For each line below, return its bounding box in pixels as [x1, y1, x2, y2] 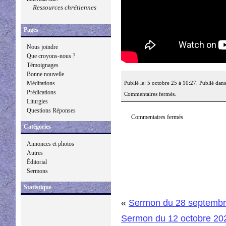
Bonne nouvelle [27, 71, 64, 78]
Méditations [27, 80, 55, 87]
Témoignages [27, 62, 59, 69]
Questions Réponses [27, 107, 76, 114]
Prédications [27, 89, 56, 96]
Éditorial [27, 158, 47, 165]
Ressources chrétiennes [33, 4, 96, 11]
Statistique [24, 184, 51, 191]
